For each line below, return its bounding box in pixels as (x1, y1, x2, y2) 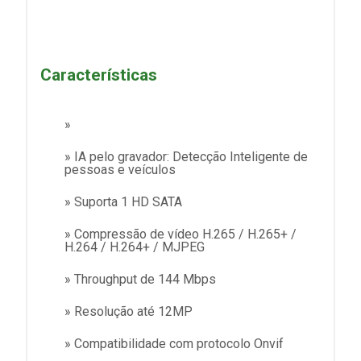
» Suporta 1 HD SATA (64, 194, 182, 210)
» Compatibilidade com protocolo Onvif (64, 336, 284, 352)
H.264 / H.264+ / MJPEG (64, 239, 205, 255)
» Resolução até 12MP (64, 304, 193, 320)
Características (40, 65, 157, 85)
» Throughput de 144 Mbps (64, 272, 216, 288)
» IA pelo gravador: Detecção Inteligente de (64, 149, 308, 165)
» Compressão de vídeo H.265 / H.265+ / (64, 226, 297, 243)
